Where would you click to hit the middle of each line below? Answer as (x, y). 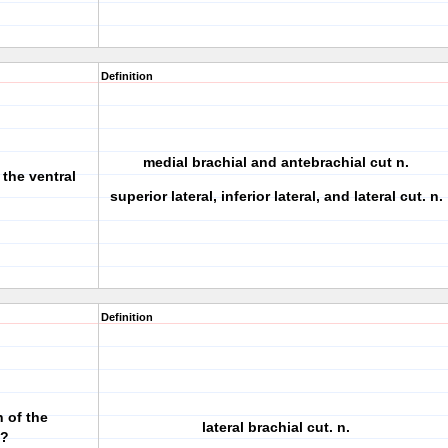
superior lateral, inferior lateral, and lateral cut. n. (276, 196)
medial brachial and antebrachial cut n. (276, 162)
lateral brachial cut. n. (276, 427)
